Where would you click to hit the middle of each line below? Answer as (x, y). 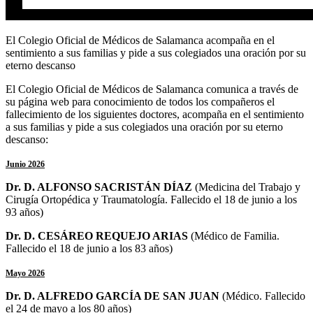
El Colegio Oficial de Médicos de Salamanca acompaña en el (140, 40)
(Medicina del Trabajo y (248, 187)
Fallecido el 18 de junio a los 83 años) (89, 248)
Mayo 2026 (25, 273)
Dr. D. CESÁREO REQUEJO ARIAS (98, 235)
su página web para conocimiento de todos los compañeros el (140, 101)
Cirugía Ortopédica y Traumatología (85, 199)
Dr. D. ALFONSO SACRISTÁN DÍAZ (100, 187)
